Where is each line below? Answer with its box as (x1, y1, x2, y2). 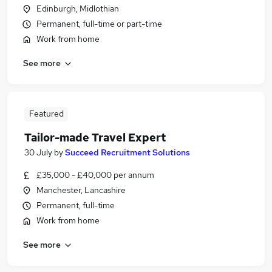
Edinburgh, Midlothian (36, 3, 119, 14)
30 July (24, 147, 52, 158)
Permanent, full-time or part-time (36, 18, 162, 29)
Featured (29, 108, 64, 119)
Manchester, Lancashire (36, 185, 126, 195)
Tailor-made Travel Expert (24, 131, 166, 144)
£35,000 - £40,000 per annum (36, 169, 154, 180)
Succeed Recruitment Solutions (65, 147, 190, 158)
